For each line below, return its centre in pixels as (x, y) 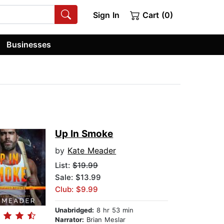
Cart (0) (156, 15)
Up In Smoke (84, 134)
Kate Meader (92, 151)
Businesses (29, 44)
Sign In (106, 15)
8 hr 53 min (114, 210)
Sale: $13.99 (78, 177)
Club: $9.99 (77, 189)
